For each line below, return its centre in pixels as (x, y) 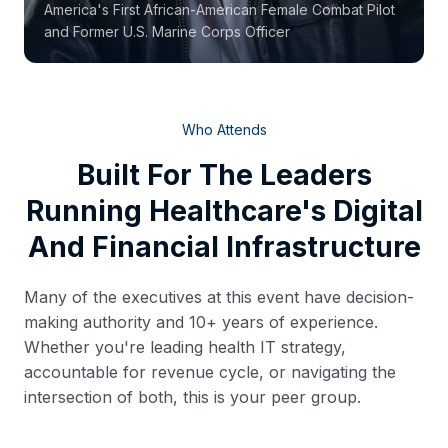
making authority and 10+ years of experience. (201, 321)
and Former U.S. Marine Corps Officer (167, 31)
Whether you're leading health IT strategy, (185, 346)
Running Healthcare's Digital (224, 210)
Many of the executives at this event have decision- (219, 296)
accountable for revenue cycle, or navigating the (210, 371)
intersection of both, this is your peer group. (192, 396)
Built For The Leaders (224, 174)
